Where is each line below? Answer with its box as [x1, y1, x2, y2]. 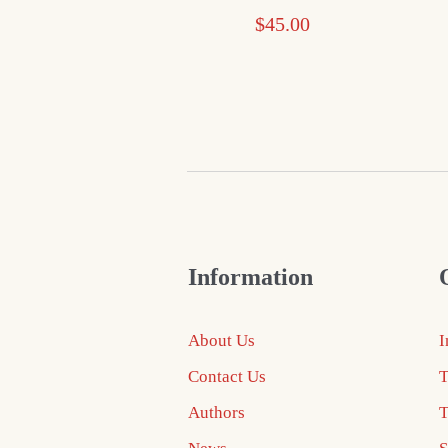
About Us [187, 330, 255, 350]
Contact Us [187, 366, 266, 386]
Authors [187, 402, 245, 422]
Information [187, 263, 313, 290]
